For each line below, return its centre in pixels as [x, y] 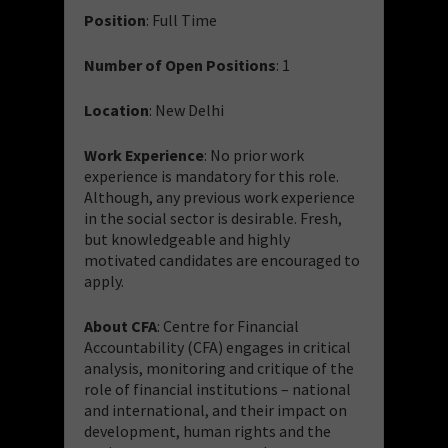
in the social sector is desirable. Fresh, [213, 217]
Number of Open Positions [180, 64]
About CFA [120, 325]
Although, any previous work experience [219, 196]
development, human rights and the [207, 430]
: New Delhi [186, 109]
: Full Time [181, 19]
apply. [104, 280]
